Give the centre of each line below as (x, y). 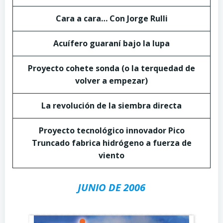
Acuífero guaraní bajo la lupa (111, 43)
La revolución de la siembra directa (111, 106)
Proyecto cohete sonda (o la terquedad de (111, 68)
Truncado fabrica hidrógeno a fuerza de (111, 143)
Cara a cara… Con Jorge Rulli (111, 18)
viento (111, 155)
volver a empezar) (111, 81)
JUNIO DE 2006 (111, 187)
